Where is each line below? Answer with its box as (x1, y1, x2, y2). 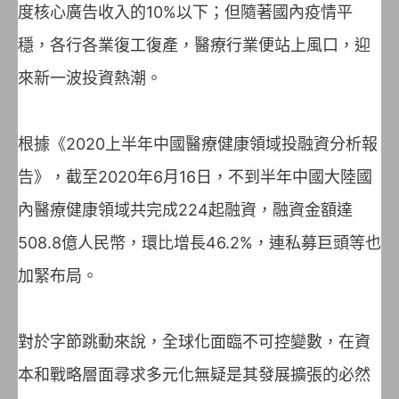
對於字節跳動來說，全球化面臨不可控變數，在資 (18, 331, 370, 351)
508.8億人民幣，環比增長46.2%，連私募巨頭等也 (18, 232, 381, 252)
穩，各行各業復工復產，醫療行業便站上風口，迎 (18, 35, 370, 54)
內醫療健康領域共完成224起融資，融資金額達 (18, 199, 353, 219)
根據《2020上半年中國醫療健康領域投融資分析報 (18, 134, 378, 153)
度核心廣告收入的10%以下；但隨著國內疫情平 (18, 2, 353, 21)
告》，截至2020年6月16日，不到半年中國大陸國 (18, 167, 372, 186)
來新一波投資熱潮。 (18, 68, 162, 87)
